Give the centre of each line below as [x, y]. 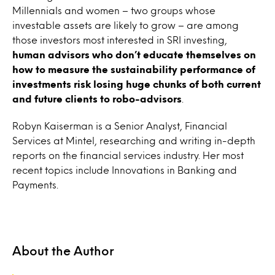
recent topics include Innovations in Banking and [125, 170]
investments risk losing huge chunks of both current [137, 84]
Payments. [35, 184]
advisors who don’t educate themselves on [152, 54]
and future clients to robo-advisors [97, 99]
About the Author [63, 250]
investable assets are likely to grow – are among [126, 25]
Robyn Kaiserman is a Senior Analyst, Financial [120, 126]
